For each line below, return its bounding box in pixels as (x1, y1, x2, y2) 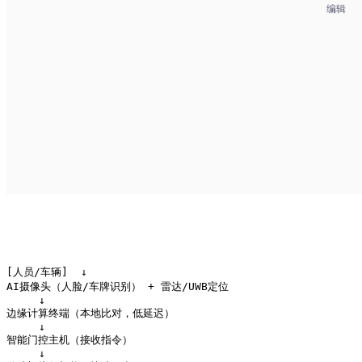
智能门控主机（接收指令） (6, 334, 133, 347)
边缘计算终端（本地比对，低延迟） (6, 307, 175, 320)
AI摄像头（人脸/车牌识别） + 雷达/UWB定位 (6, 280, 229, 293)
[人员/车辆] (6, 266, 74, 279)
